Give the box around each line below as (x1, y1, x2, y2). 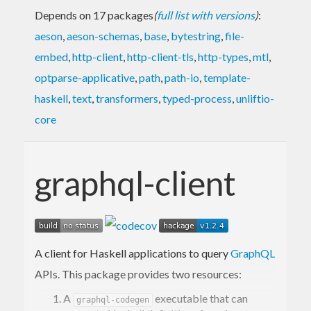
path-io (165, 70, 199, 84)
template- (203, 70, 251, 84)
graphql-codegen (76, 294, 149, 305)
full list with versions (157, 8, 255, 22)
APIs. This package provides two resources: (35, 267, 242, 280)
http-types (198, 49, 249, 63)
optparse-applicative (35, 70, 135, 84)
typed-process (162, 91, 232, 105)
